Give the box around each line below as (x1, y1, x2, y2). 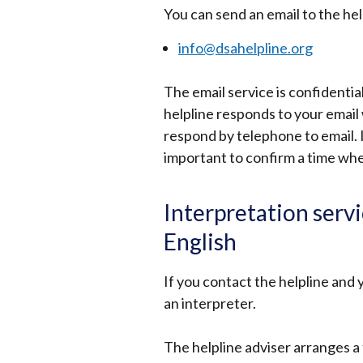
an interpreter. (164, 294, 256, 312)
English (164, 228, 237, 255)
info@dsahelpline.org (178, 39, 313, 57)
